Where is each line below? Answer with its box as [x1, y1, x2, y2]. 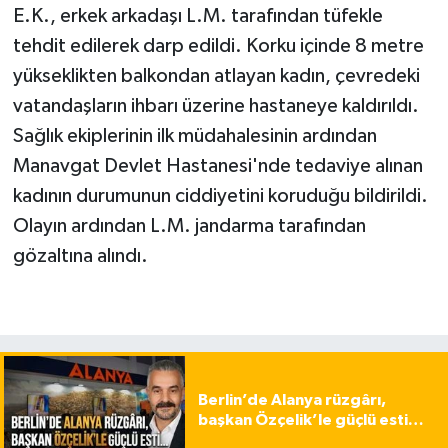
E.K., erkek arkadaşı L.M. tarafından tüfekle [12, 6, 383, 27]
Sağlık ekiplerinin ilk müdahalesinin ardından [12, 126, 377, 147]
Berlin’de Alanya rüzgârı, [197, 392, 386, 409]
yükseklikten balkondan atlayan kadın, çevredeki [12, 66, 420, 87]
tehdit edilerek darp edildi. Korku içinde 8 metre [12, 36, 424, 57]
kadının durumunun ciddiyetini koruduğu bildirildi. [12, 186, 428, 207]
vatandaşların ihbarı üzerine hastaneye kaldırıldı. [12, 96, 419, 117]
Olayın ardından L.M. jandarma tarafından [12, 216, 366, 237]
